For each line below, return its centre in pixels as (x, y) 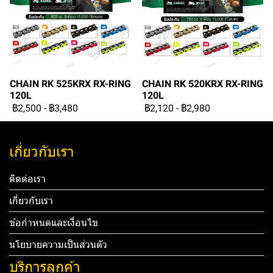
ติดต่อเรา (27, 179)
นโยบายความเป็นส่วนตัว (58, 245)
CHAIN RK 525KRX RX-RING (70, 84)
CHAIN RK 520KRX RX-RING (203, 84)
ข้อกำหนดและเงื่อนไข (54, 223)
